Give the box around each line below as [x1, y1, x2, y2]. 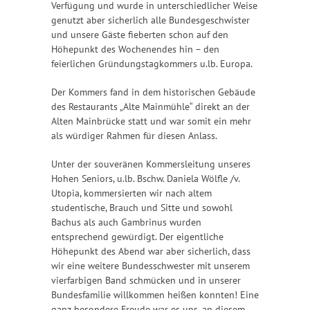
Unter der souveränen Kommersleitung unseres [51, 158, 250, 171]
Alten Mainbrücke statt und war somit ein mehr [51, 115, 251, 128]
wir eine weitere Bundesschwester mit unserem [51, 259, 250, 273]
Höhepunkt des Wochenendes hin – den [51, 43, 219, 56]
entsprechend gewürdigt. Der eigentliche [51, 230, 224, 244]
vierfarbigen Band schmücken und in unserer [51, 274, 241, 287]
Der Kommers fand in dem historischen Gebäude [51, 86, 255, 99]
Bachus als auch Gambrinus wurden [51, 216, 201, 229]
